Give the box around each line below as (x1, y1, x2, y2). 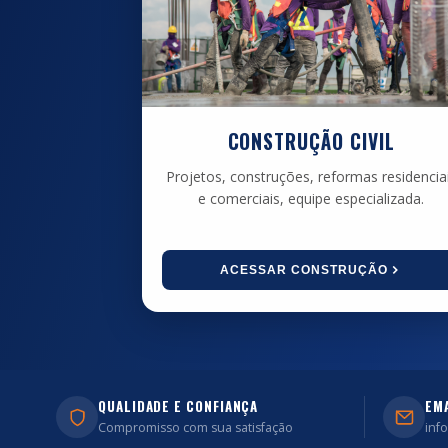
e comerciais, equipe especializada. (198, 189, 425, 208)
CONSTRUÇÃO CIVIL (227, 127, 396, 156)
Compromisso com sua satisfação (98, 419, 293, 436)
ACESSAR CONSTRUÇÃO (220, 263, 389, 277)
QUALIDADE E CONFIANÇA (98, 396, 259, 416)
